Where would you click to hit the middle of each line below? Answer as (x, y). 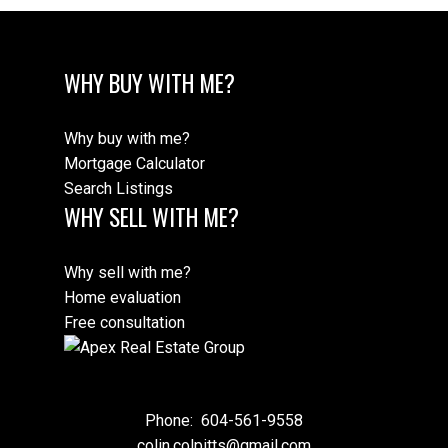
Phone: (171, 421)
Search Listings (118, 188)
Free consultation (124, 323)
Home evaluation (122, 298)
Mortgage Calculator (134, 163)
